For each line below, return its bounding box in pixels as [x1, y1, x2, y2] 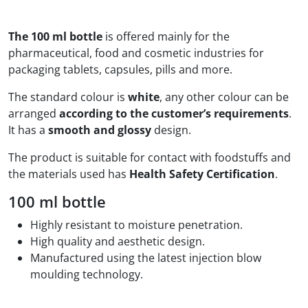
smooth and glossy [48, 122, 151, 137]
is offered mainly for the [102, 28, 230, 44]
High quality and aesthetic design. [30, 233, 205, 249]
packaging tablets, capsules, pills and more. [8, 61, 232, 77]
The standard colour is [8, 89, 128, 104]
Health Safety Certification [129, 166, 275, 181]
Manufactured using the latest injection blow [30, 250, 261, 265]
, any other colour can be [159, 89, 289, 104]
